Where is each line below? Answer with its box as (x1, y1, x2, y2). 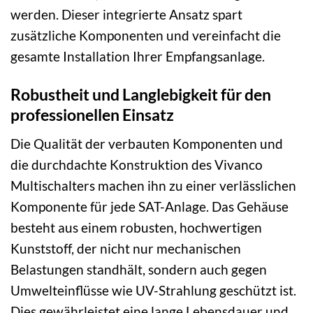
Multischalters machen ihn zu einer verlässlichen (10, 177, 296, 194)
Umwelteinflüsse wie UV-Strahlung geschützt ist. (10, 282, 296, 298)
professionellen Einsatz (10, 105, 174, 125)
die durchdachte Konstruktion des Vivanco (10, 156, 263, 173)
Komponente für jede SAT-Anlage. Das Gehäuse (10, 198, 289, 214)
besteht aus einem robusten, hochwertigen (10, 219, 262, 235)
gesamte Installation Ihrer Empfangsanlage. (10, 48, 265, 65)
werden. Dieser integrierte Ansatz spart (10, 6, 242, 23)
